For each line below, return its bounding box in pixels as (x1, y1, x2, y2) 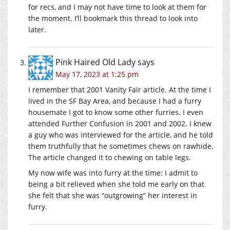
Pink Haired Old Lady (55, 56, 136, 68)
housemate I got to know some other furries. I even (28, 107, 203, 117)
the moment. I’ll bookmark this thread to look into (28, 13, 198, 23)
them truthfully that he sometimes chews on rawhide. (28, 141, 214, 151)
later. (28, 24, 46, 34)
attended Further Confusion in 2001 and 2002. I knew (28, 118, 212, 128)
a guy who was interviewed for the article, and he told (28, 129, 213, 140)
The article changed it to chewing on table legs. (28, 152, 191, 162)
